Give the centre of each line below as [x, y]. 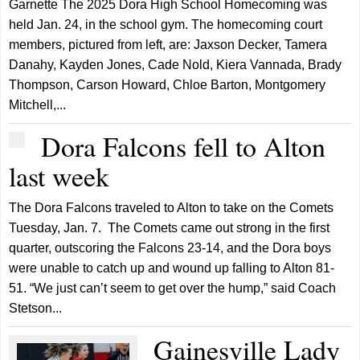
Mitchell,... [38, 104]
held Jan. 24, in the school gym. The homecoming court [166, 24]
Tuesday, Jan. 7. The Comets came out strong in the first [170, 227]
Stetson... [36, 308]
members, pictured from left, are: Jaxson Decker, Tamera [168, 44]
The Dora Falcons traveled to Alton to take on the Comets [172, 207]
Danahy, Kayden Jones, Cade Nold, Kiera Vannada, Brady [176, 64]
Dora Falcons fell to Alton [184, 146]
